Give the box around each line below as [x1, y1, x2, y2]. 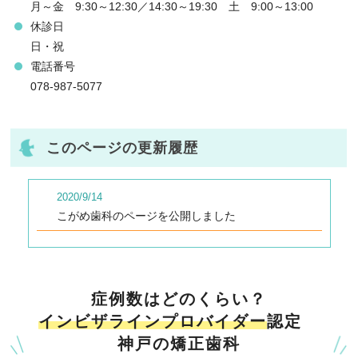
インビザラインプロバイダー [38, 312, 268, 331]
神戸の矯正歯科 [117, 334, 241, 353]
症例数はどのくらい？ [91, 289, 268, 308]
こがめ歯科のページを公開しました [56, 209, 236, 222]
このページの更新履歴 [46, 139, 199, 157]
